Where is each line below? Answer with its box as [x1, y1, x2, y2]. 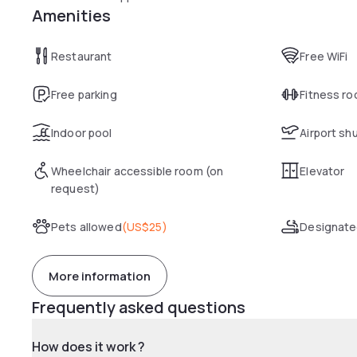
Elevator [300, 163, 345, 178]
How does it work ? [32, 338, 145, 355]
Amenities [32, 5, 111, 26]
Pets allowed [51, 219, 122, 234]
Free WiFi [300, 49, 348, 64]
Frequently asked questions [32, 296, 245, 318]
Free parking [51, 87, 117, 102]
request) [51, 181, 100, 196]
